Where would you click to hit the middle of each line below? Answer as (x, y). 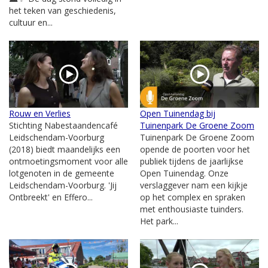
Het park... (159, 221)
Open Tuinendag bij (178, 113)
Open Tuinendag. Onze (184, 173)
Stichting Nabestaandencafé (63, 125)
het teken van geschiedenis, (63, 11)
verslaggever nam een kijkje (194, 185)
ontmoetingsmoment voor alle (68, 161)
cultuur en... (31, 23)
